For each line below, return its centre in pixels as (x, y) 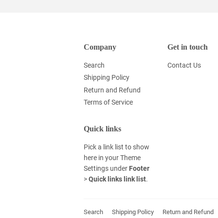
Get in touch (187, 47)
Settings (96, 168)
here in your (102, 157)
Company (100, 47)
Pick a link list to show (117, 147)
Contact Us (184, 65)
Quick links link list (117, 179)
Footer (139, 168)
